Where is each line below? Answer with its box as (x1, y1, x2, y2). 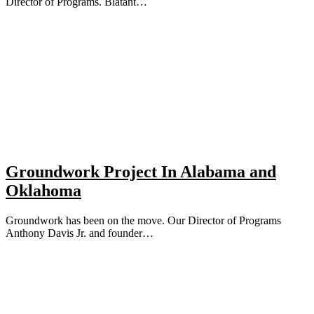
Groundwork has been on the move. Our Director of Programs (6, 214, 281, 226)
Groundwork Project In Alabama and (6, 162, 276, 181)
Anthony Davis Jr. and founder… (6, 226, 153, 239)
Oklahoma (6, 181, 81, 200)
